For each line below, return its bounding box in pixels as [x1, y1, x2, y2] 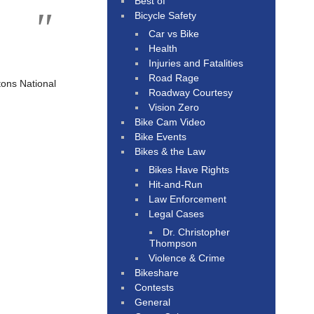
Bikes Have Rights [149, 163, 230, 175]
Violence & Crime [149, 252, 226, 264]
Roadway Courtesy [149, 86, 233, 98]
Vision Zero [149, 101, 200, 113]
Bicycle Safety [135, 9, 197, 21]
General [135, 296, 171, 308]
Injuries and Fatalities [149, 57, 244, 69]
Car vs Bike [149, 27, 200, 39]
